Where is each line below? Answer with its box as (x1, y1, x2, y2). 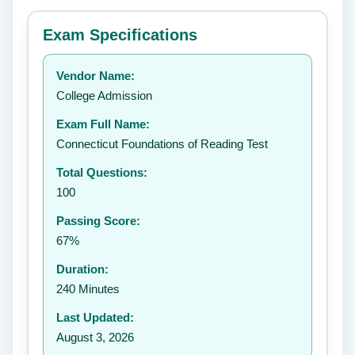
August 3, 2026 (56, 330, 134, 344)
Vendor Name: (56, 69, 135, 82)
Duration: (56, 262, 109, 276)
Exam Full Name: (56, 117, 150, 131)
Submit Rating (223, 129, 297, 142)
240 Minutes (56, 282, 120, 296)
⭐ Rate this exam (40, 7, 128, 20)
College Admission (56, 89, 152, 102)
